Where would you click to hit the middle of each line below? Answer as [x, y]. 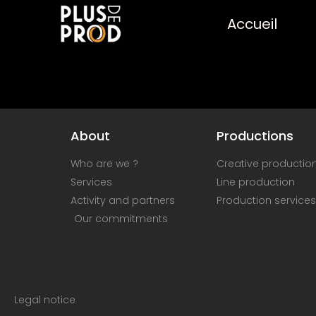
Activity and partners [123, 200]
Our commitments [121, 219]
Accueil [252, 24]
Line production [255, 182]
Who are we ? [104, 164]
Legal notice [45, 300]
